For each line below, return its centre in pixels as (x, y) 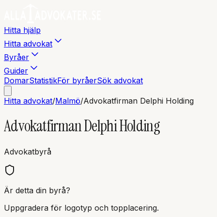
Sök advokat (120, 80)
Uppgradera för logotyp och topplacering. (81, 208)
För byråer (77, 80)
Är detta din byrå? (37, 190)
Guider (16, 71)
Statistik (43, 80)
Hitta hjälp (22, 30)
